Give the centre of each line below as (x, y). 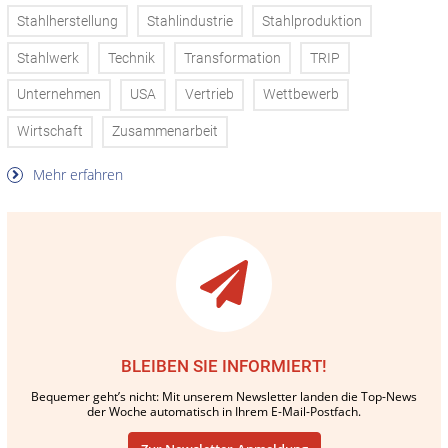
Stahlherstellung (67, 21)
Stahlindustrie (190, 21)
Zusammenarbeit (165, 132)
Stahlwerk (48, 58)
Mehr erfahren (76, 174)
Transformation (232, 58)
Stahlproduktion (312, 21)
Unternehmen (59, 95)
